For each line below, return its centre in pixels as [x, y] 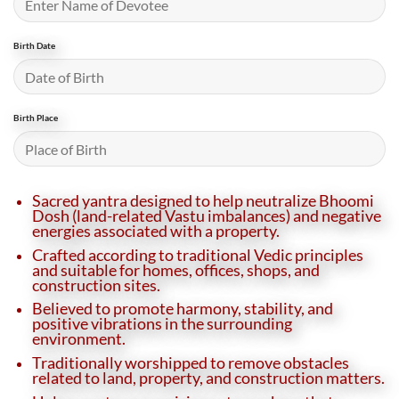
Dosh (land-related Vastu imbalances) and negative [207, 215]
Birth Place [36, 118]
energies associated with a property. [156, 230]
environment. [79, 339]
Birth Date [34, 46]
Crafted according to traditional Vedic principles [198, 254]
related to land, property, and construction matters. [208, 377]
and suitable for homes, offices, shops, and [176, 269]
